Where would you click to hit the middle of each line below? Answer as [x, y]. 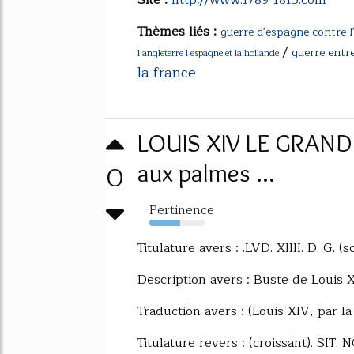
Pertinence [182, 210]
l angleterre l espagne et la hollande [208, 53]
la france [167, 72]
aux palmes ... [206, 172]
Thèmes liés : [179, 31]
